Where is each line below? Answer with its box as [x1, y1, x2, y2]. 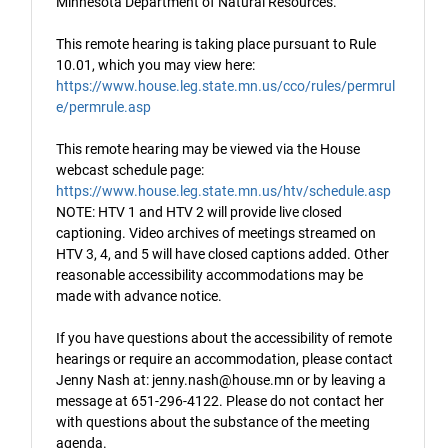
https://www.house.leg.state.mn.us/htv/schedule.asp [56, 182, 391, 199]
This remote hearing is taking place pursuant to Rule [56, 35, 376, 52]
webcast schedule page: [56, 161, 204, 178]
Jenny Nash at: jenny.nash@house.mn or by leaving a [56, 371, 386, 388]
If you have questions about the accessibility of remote [56, 329, 392, 346]
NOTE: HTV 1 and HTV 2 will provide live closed [56, 203, 342, 220]
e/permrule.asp [56, 98, 151, 115]
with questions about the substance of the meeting [56, 413, 370, 430]
